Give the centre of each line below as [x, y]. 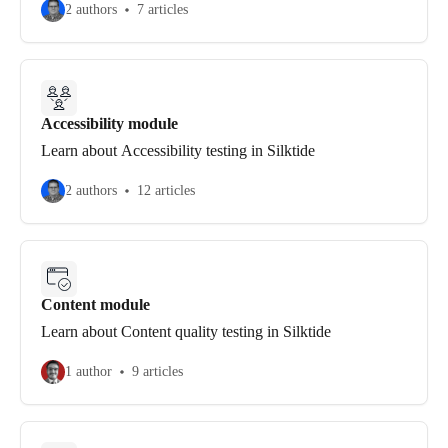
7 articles [162, 9]
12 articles [166, 190]
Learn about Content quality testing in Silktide [186, 331]
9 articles [157, 371]
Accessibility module [109, 123]
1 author [88, 371]
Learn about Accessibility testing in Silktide [178, 150]
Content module [95, 304]
